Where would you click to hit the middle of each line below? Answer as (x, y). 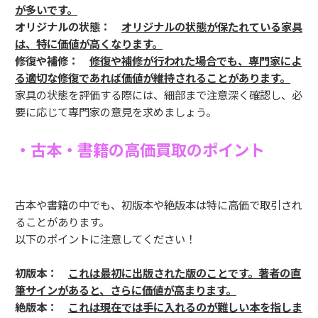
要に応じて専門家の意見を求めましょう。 (116, 112)
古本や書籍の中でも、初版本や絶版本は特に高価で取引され (159, 205)
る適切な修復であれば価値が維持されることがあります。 (153, 78)
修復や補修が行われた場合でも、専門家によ (196, 61)
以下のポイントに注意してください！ (105, 239)
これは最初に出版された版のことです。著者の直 (185, 273)
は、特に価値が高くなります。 (89, 44)
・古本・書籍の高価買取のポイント (140, 149)
